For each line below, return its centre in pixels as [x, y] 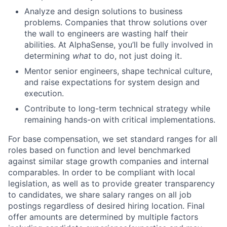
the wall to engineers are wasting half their [106, 33]
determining [48, 55]
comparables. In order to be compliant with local [102, 172]
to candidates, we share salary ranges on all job [100, 194]
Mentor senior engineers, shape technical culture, [118, 71]
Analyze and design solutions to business [103, 11]
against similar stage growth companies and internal [108, 161]
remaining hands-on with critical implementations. [120, 119]
